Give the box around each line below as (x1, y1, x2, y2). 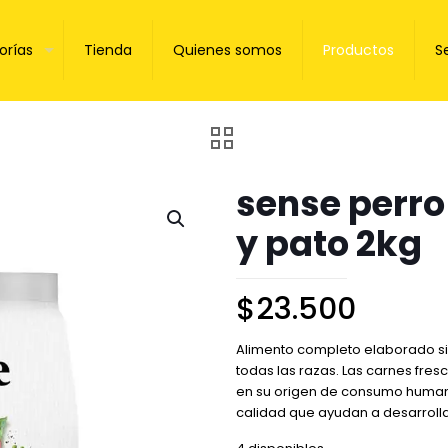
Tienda (84, 40, 132, 60)
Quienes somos (173, 40, 282, 60)
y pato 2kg (236, 219, 422, 268)
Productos (323, 40, 394, 60)
